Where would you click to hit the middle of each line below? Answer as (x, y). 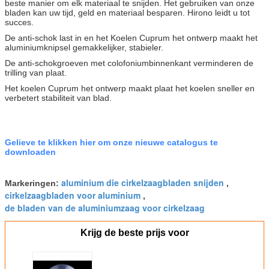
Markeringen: (33, 183)
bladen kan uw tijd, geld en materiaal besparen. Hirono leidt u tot (127, 12)
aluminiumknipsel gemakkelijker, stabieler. (84, 47)
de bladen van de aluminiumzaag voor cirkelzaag (105, 207)
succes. (19, 22)
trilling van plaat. (36, 72)
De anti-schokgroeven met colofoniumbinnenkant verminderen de (129, 63)
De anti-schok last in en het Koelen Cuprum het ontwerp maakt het (131, 38)
